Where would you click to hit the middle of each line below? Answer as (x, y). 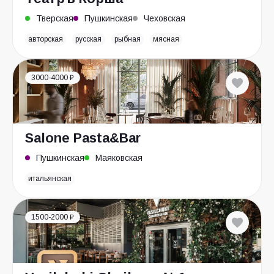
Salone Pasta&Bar (83, 138)
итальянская (50, 179)
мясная (166, 39)
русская (89, 39)
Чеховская (165, 18)
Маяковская (119, 158)
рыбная (127, 39)
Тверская (55, 18)
